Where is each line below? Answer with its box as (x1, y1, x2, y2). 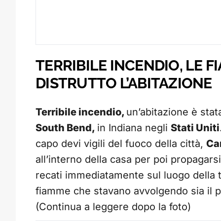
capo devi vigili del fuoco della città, (36, 138, 206, 150)
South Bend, (36, 122, 97, 134)
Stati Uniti (171, 122, 220, 134)
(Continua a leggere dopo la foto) (36, 201, 191, 213)
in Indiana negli (97, 122, 171, 134)
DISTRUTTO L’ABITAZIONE (36, 74, 212, 92)
